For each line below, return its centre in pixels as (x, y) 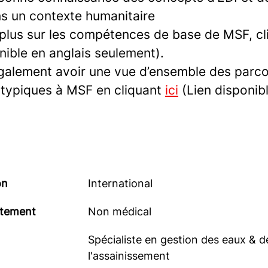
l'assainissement (129, 255)
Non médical (119, 211)
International (120, 183)
